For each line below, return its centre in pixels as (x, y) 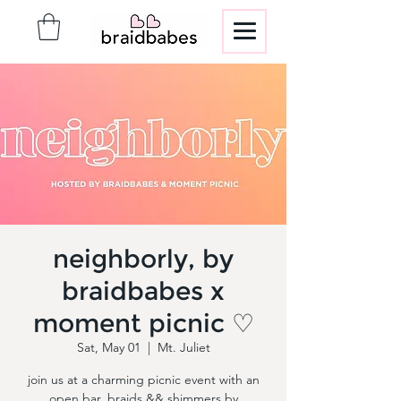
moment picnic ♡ (143, 323)
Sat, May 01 (108, 347)
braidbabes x (143, 290)
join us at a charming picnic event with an (143, 379)
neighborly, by (143, 258)
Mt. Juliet (183, 347)
